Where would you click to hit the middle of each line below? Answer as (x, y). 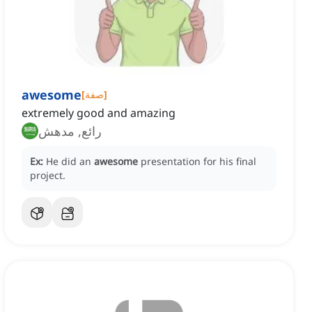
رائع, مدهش (70, 131)
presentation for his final (198, 162)
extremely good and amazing (99, 113)
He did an (70, 162)
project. (48, 175)
